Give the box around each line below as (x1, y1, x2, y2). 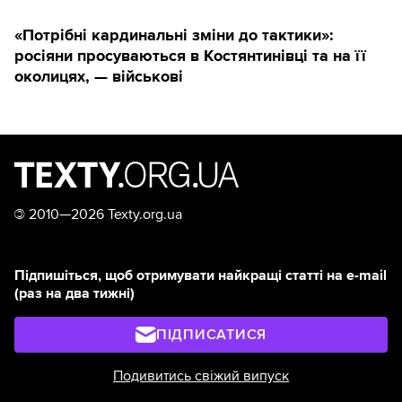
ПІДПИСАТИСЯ (155, 325, 267, 344)
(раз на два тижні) (14, 284, 135, 302)
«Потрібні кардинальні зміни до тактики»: (14, 24, 334, 45)
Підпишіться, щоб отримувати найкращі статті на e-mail (14, 266, 387, 284)
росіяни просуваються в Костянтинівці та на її (14, 45, 366, 66)
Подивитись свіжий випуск (113, 366, 289, 385)
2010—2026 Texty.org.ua (25, 205, 182, 223)
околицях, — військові (14, 66, 183, 86)
